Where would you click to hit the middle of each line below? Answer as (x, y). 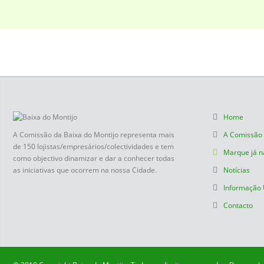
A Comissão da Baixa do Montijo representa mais (94, 135)
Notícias (237, 170)
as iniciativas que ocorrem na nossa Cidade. (85, 170)
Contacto (238, 205)
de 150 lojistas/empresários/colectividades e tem (93, 146)
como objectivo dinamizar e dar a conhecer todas (94, 158)
